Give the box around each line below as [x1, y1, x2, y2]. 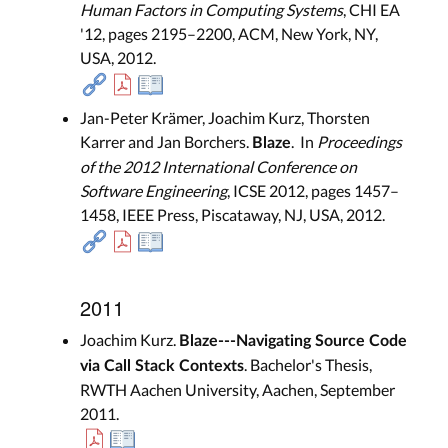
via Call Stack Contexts [80, 357, 244, 374]
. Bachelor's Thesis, [244, 354, 372, 374]
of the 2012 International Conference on [80, 157, 357, 177]
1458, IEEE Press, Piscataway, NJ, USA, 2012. [80, 205, 385, 225]
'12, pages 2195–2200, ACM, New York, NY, [80, 24, 378, 44]
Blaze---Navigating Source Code [179, 332, 407, 349]
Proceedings [317, 132, 402, 152]
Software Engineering [80, 181, 227, 201]
